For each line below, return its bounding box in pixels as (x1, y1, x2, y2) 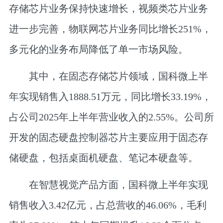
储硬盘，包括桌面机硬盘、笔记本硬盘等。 (8, 152, 198, 164)
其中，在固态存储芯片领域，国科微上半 (8, 71, 208, 82)
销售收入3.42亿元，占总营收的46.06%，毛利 (8, 200, 207, 211)
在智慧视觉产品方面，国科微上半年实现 (8, 179, 208, 191)
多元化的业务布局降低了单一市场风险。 (8, 43, 188, 55)
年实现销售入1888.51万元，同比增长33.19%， (8, 91, 212, 103)
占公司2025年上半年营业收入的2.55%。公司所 (8, 111, 214, 123)
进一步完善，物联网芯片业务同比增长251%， (8, 23, 212, 34)
